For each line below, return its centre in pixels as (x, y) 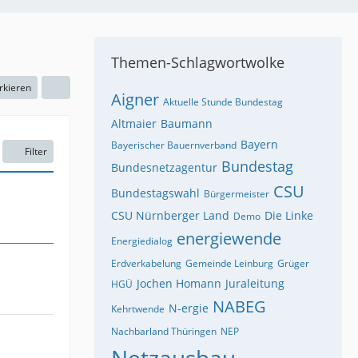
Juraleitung (255, 283)
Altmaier (134, 123)
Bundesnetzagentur (164, 167)
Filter (36, 151)
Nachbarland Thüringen (164, 331)
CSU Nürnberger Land (170, 215)
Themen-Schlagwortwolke (198, 62)
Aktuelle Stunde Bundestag (223, 101)
